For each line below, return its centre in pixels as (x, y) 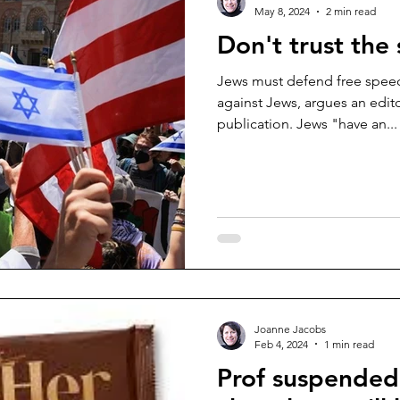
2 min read (351, 11)
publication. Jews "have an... (307, 124)
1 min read (349, 344)
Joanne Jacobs (290, 329)
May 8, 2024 (282, 11)
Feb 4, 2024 (281, 344)
